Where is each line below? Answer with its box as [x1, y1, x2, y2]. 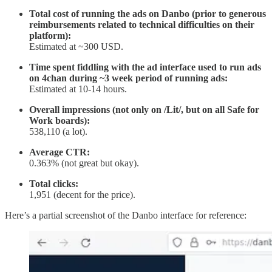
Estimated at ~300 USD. [29, 41, 123, 52]
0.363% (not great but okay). [29, 158, 139, 168]
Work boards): [29, 115, 90, 126]
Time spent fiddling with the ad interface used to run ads [29, 62, 261, 72]
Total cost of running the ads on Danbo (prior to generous [29, 8, 266, 19]
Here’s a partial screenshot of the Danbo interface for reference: [5, 210, 246, 220]
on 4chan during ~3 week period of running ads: [29, 73, 228, 83]
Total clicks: [29, 178, 78, 189]
